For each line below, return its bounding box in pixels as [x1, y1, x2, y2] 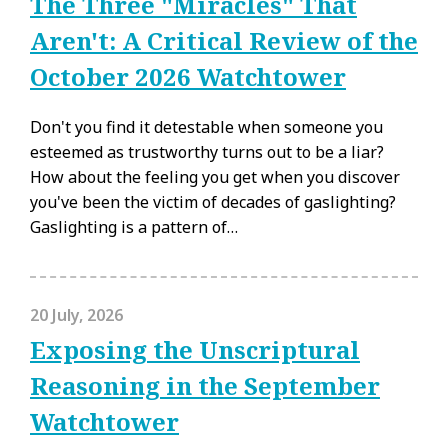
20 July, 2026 [30, 303, 123, 326]
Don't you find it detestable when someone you [30, 115, 383, 138]
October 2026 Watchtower [30, 59, 346, 93]
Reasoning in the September [30, 368, 380, 402]
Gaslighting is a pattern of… [30, 215, 238, 238]
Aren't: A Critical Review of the [30, 23, 418, 57]
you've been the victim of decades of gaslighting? [30, 190, 396, 213]
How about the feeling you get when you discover [30, 165, 400, 188]
